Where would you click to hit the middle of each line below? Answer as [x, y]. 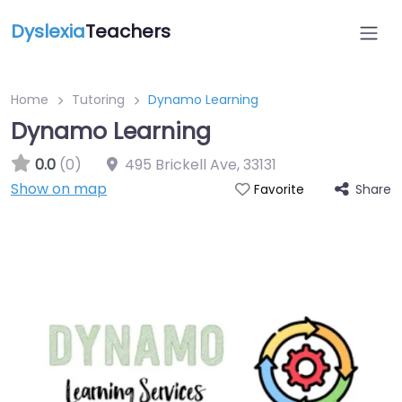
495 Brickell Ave [181, 165]
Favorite [279, 190]
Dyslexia [48, 31]
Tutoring [98, 100]
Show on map [59, 189]
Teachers [128, 31]
